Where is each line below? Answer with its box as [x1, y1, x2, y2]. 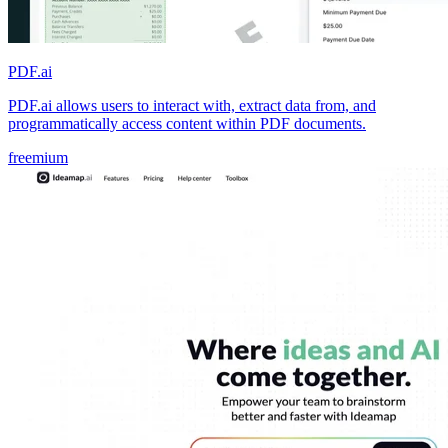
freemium [8, 148, 68, 166]
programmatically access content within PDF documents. [8, 114, 366, 132]
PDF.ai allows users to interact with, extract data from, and [8, 96, 376, 114]
